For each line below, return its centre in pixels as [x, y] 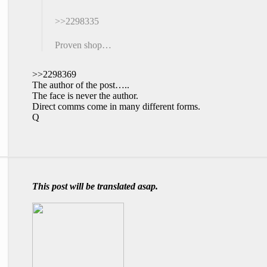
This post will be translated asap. [95, 186]
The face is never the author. [85, 96]
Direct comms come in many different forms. [116, 106]
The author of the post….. [81, 85]
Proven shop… [83, 45]
